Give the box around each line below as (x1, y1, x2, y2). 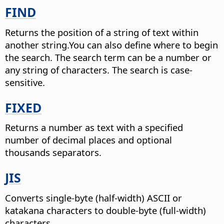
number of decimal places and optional (5, 133, 172, 146)
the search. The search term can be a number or (5, 51, 211, 64)
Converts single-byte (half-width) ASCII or (5, 191, 182, 204)
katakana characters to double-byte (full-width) (5, 203, 206, 216)
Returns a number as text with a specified (5, 121, 183, 134)
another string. (5, 38, 69, 51)
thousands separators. (5, 146, 101, 159)
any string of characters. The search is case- (5, 63, 192, 76)
